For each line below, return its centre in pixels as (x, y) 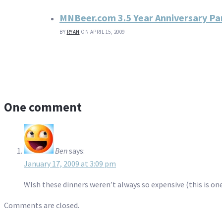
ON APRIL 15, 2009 (103, 32)
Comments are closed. (42, 205)
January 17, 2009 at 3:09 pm (70, 163)
